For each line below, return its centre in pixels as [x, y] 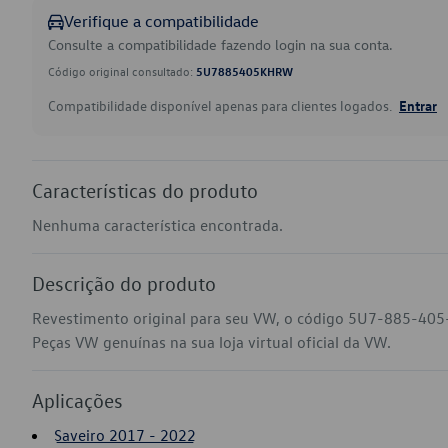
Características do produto [145, 190]
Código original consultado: [122, 71]
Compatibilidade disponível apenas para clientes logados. [221, 105]
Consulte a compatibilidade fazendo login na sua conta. [220, 44]
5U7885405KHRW [244, 71]
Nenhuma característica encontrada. [157, 225]
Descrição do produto [124, 283]
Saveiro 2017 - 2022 [125, 435]
